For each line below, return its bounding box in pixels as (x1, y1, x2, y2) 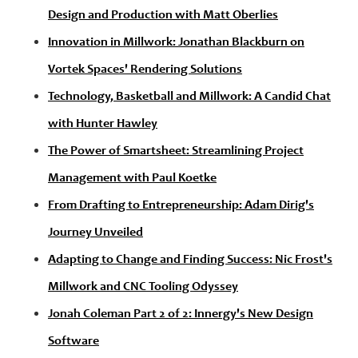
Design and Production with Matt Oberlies (48, 9, 278, 22)
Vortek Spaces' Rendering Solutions (48, 63, 242, 77)
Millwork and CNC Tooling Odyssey (48, 280, 238, 294)
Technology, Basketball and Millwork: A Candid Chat (48, 90, 331, 104)
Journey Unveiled (48, 226, 143, 240)
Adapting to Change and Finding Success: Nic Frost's (48, 253, 332, 267)
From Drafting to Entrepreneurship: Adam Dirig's (48, 199, 314, 213)
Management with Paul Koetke (48, 172, 217, 185)
